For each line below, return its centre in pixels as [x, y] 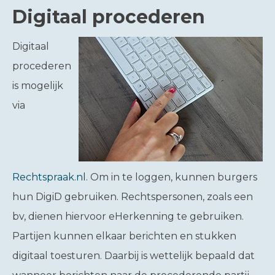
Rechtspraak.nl [49, 177]
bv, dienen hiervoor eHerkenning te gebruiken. [128, 216]
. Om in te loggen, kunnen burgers [172, 177]
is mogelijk [38, 86]
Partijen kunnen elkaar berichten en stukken [124, 236]
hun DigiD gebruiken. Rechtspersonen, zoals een [133, 197]
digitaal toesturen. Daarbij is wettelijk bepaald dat [134, 256]
